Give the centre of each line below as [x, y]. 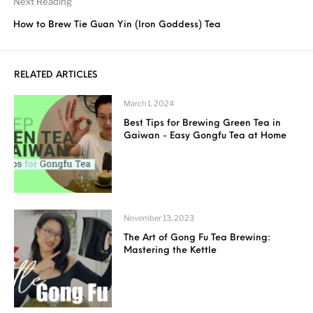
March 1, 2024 [149, 103]
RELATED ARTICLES [56, 75]
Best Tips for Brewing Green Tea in [203, 123]
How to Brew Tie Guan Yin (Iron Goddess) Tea [117, 24]
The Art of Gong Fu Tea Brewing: [197, 238]
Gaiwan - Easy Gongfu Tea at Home [205, 136]
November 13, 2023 [159, 218]
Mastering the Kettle [170, 250]
